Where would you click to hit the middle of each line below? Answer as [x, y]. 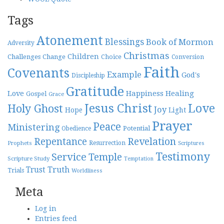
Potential [136, 128]
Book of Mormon [180, 42]
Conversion [188, 57]
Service [69, 157]
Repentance [60, 142]
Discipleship [88, 75]
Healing [180, 93]
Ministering [33, 127]
